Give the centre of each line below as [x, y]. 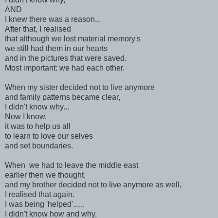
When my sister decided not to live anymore [80, 87]
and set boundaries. [39, 145]
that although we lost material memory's [73, 38]
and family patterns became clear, [63, 97]
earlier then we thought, [45, 175]
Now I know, [27, 116]
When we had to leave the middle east [72, 165]
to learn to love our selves [49, 136]
